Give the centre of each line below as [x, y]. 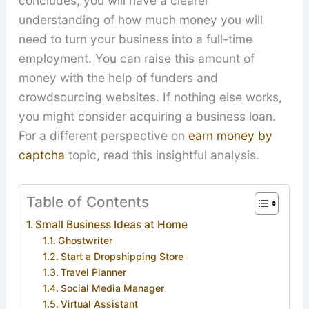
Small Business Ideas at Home [111, 224]
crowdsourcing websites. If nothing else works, [150, 97]
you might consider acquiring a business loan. [147, 117]
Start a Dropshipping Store [122, 256]
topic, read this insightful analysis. [162, 155]
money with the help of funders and [118, 78]
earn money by [230, 136]
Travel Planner [94, 272]
